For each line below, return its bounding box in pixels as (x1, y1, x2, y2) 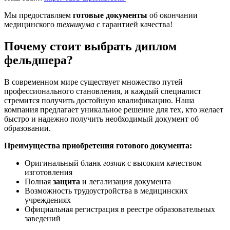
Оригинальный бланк (25, 159, 103, 168)
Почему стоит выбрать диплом (4, 40, 177, 53)
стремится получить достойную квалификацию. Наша (4, 96, 195, 105)
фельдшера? (4, 53, 73, 67)
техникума (56, 20, 94, 29)
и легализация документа (80, 177, 171, 186)
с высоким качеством (125, 159, 202, 168)
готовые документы (73, 11, 147, 20)
